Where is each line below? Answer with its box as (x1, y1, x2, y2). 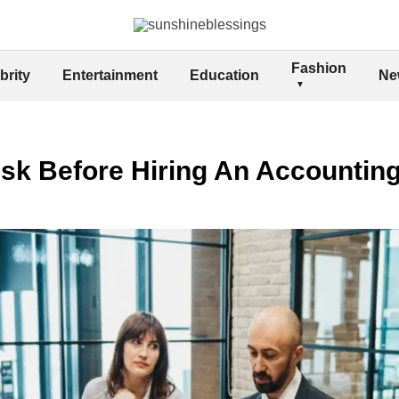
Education (190, 68, 259, 83)
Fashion (291, 61, 346, 76)
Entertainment (62, 68, 158, 83)
